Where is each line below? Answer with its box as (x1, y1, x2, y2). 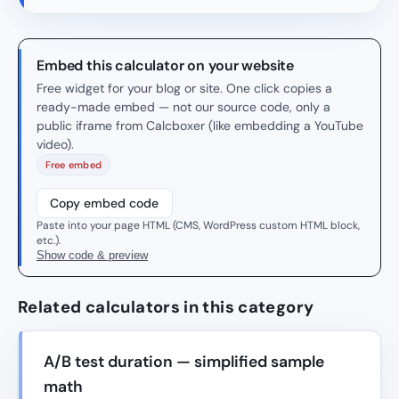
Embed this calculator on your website (37, 56, 295, 76)
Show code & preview (37, 248, 148, 263)
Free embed (45, 158, 102, 171)
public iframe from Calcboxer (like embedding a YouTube (37, 118, 363, 134)
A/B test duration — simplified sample (44, 351, 324, 371)
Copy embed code (50, 195, 159, 211)
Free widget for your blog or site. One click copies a (37, 80, 332, 97)
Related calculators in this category (18, 297, 314, 319)
